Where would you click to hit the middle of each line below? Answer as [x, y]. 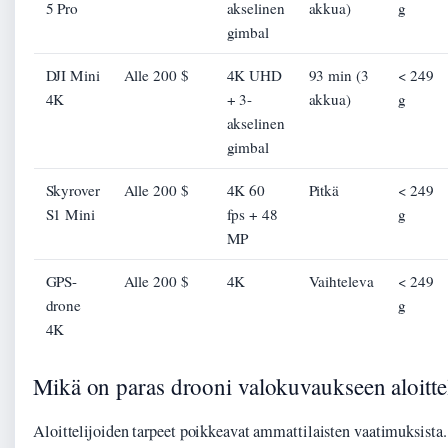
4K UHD [254, 74]
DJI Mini [72, 74]
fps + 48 [252, 213]
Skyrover [72, 189]
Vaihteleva [341, 280]
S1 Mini [70, 213]
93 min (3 [338, 74]
